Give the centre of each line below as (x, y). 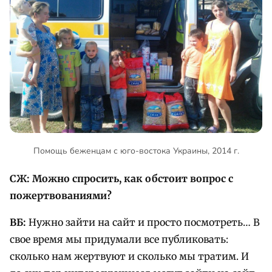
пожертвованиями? (61, 196)
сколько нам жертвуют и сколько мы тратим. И (129, 257)
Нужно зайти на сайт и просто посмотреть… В (143, 223)
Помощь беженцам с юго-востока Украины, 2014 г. (136, 151)
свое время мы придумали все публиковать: (119, 240)
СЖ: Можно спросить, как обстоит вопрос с (121, 179)
